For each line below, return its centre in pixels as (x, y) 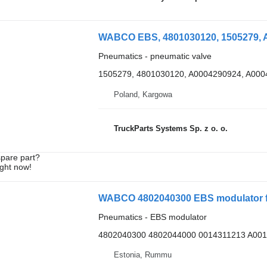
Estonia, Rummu (142, 255)
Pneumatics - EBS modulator (152, 217)
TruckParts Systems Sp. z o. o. (170, 128)
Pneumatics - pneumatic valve (155, 56)
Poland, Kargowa (143, 94)
